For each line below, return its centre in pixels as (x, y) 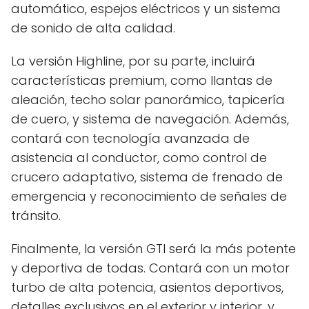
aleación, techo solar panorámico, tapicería (148, 99)
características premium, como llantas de (142, 80)
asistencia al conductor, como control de (139, 157)
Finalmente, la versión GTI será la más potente (153, 248)
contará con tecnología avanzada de (130, 138)
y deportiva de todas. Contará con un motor (150, 268)
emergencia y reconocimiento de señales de (149, 196)
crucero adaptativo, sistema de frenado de (147, 177)
